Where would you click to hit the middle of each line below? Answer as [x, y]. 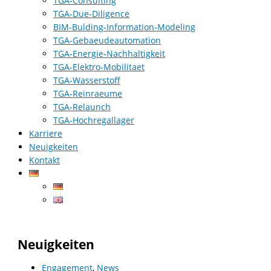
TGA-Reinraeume [88, 94]
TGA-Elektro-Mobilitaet [99, 67]
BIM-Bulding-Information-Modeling [124, 27]
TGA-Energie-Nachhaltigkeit [109, 54]
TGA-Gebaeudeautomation [107, 41]
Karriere [46, 134]
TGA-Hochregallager [94, 120]
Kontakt [44, 160]
